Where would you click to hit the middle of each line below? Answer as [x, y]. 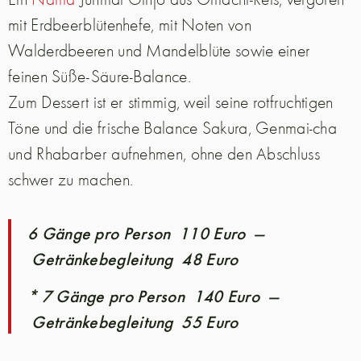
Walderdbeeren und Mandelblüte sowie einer [160, 50]
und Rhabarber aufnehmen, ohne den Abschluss [164, 153]
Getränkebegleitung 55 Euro [133, 321]
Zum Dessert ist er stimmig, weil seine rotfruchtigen [171, 101]
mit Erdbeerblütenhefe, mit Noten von [130, 24]
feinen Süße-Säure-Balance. [100, 75]
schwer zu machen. [71, 178]
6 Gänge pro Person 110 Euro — [146, 232]
